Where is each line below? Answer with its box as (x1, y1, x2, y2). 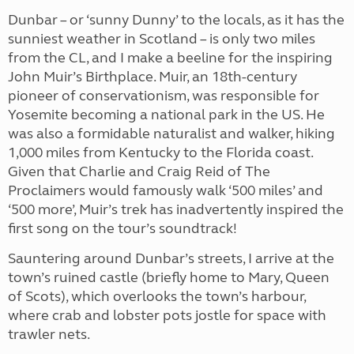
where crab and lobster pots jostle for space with (8, 307, 326, 324)
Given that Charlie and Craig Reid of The (8, 163, 270, 180)
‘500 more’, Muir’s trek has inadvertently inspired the (8, 201, 344, 218)
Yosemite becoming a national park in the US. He (8, 106, 325, 123)
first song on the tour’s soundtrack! (8, 220, 237, 237)
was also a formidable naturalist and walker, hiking (8, 125, 335, 142)
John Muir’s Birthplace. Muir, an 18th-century (8, 68, 297, 85)
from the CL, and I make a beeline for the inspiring (8, 49, 333, 66)
